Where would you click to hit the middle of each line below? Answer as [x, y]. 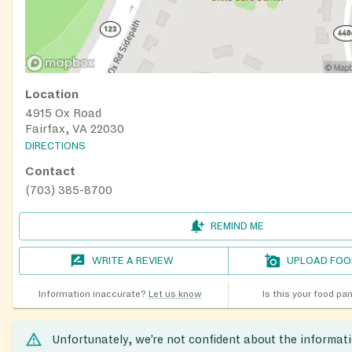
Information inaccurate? [92, 295]
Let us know [175, 295]
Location [52, 94]
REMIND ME [237, 227]
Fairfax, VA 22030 [75, 128]
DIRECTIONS [55, 147]
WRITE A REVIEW [133, 261]
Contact [50, 172]
